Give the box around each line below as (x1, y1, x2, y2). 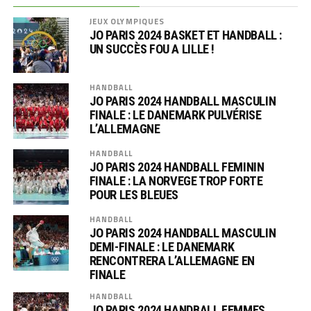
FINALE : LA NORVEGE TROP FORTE (89, 174, 263, 188)
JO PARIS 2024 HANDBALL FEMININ (89, 160, 264, 174)
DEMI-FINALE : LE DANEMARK (89, 239, 235, 254)
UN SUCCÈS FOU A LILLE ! (89, 42, 215, 56)
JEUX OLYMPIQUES (89, 15, 165, 27)
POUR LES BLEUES (89, 187, 179, 202)
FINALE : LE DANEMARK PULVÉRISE (89, 108, 262, 122)
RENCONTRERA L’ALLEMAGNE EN (89, 253, 255, 268)
